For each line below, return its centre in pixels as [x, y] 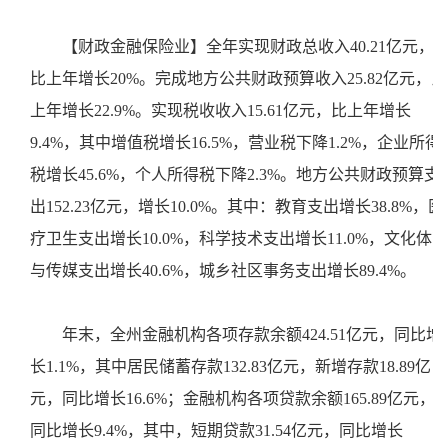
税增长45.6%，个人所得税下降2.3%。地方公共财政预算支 [235, 174]
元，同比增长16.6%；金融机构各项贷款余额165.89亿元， [232, 398]
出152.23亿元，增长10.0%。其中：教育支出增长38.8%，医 [237, 206]
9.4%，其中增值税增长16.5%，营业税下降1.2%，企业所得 [235, 142]
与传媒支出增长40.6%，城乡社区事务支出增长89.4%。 [227, 270]
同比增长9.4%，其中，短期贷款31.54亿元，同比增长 [216, 430]
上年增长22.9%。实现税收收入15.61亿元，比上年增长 [220, 110]
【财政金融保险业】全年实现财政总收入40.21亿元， [248, 46]
